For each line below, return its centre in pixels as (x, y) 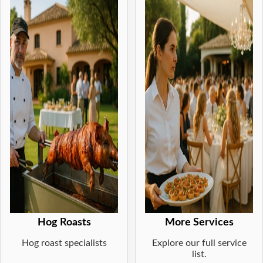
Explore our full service (199, 243)
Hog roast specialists (64, 243)
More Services (199, 222)
